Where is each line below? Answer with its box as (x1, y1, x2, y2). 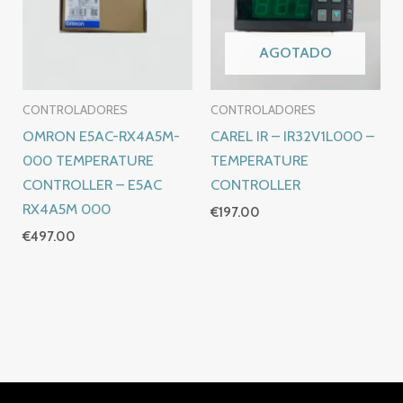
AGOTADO (258, 42, 332, 61)
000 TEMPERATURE (22, 150, 155, 169)
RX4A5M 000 (22, 199, 112, 218)
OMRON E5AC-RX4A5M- (22, 126, 181, 145)
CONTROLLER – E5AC (22, 175, 163, 193)
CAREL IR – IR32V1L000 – (210, 126, 374, 145)
